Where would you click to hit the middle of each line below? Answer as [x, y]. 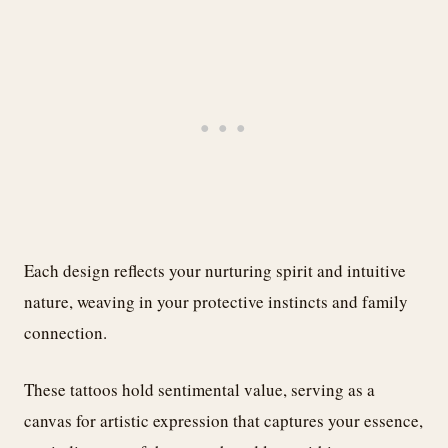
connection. [65, 333]
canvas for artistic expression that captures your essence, [223, 420]
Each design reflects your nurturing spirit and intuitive [215, 271]
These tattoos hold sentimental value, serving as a [199, 389]
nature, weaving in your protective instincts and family [216, 302]
